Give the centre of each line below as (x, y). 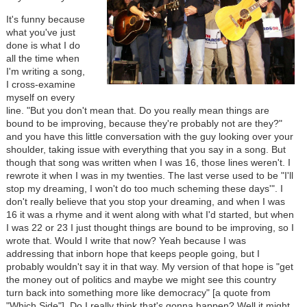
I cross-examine (40, 85)
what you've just (40, 33)
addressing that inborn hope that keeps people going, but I (133, 254)
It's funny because (45, 20)
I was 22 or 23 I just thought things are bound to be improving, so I (150, 228)
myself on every (40, 98)
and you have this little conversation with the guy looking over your (149, 137)
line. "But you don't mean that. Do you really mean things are (137, 111)
